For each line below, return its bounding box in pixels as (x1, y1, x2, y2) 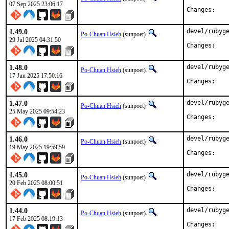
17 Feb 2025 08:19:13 (9, 215, 63, 222)
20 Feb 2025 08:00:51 (9, 179, 63, 187)
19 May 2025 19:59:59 (9, 144, 65, 151)
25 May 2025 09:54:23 (9, 108, 65, 115)
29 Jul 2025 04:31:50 (9, 36, 61, 43)
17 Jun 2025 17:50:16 (9, 72, 62, 79)
